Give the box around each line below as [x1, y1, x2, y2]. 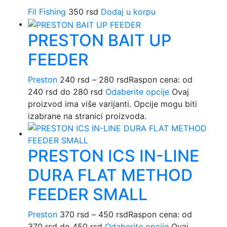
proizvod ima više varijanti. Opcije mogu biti [28, 98, 197, 109]
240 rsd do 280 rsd [28, 86, 103, 97]
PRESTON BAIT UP [28, 30, 171, 50]
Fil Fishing [28, 7, 66, 17]
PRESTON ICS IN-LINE [28, 145, 199, 166]
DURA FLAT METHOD [28, 165, 193, 185]
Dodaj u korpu [101, 7, 156, 17]
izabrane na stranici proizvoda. [28, 110, 146, 121]
